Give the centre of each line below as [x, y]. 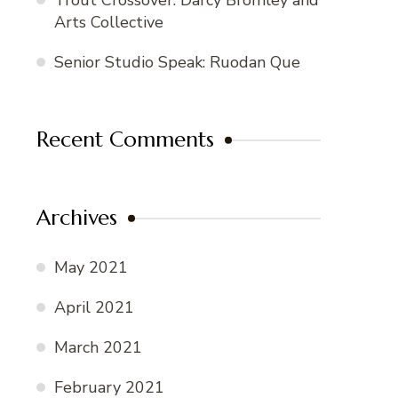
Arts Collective [109, 23]
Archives [77, 218]
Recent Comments [125, 140]
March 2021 [98, 348]
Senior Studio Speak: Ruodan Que [177, 63]
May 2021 [91, 268]
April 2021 [94, 308]
